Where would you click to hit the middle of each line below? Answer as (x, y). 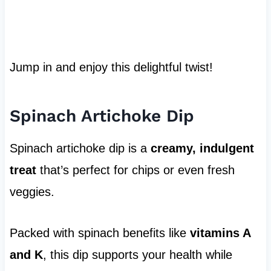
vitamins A (220, 233)
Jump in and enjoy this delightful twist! (111, 67)
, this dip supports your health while (137, 255)
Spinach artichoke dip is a (80, 149)
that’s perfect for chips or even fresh (135, 170)
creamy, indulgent (202, 149)
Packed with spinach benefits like (100, 233)
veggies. (32, 192)
